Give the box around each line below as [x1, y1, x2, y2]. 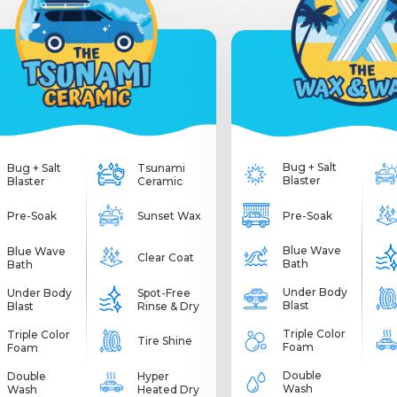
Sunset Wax [137, 209, 202, 223]
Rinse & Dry [137, 299, 200, 313]
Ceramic [137, 174, 183, 188]
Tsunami [137, 160, 186, 175]
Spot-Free [137, 285, 191, 300]
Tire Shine [137, 334, 193, 348]
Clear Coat [137, 251, 195, 265]
